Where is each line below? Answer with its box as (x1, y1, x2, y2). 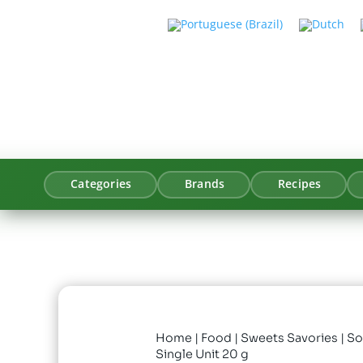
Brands (185, 177, 225, 192)
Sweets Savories (241, 331, 338, 346)
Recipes (277, 177, 322, 192)
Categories (70, 177, 132, 192)
